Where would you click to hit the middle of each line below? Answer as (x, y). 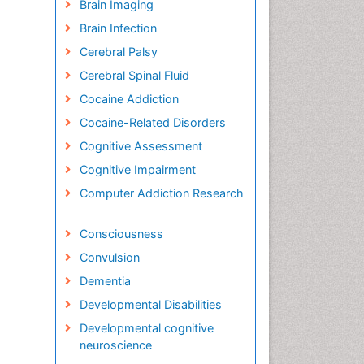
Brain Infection (118, 28)
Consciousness (121, 234)
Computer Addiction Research (161, 193)
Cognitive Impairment (137, 169)
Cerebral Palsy (118, 52)
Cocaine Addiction (129, 99)
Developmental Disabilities (150, 304)
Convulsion (109, 257)
